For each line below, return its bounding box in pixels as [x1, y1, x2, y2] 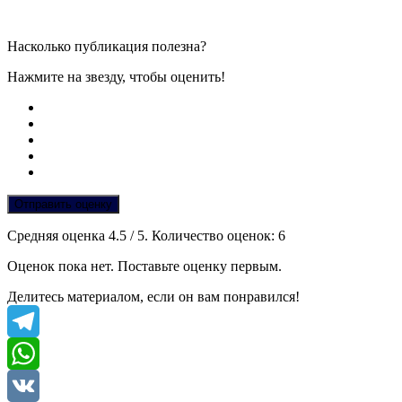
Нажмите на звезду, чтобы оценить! [7, 68, 225, 84]
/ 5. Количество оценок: [127, 227, 278, 243]
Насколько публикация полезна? [7, 38, 206, 54]
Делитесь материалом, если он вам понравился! [7, 288, 300, 304]
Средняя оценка [7, 227, 109, 243]
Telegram [7, 345, 60, 361]
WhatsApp [7, 377, 68, 393]
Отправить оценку [14, 197, 112, 211]
